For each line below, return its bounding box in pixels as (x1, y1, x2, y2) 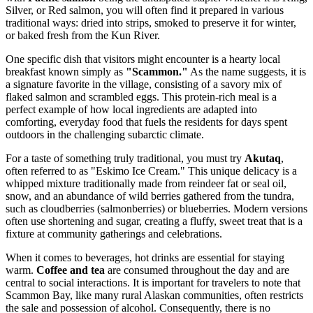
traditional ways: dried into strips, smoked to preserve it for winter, (6, 16, 296, 29)
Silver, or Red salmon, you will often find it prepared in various (6, 3, 284, 16)
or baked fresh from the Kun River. (6, 29, 160, 41)
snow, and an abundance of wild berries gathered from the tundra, (6, 189, 294, 202)
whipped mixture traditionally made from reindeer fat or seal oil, (6, 177, 286, 189)
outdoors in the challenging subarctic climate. (6, 128, 204, 140)
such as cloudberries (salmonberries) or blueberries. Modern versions (6, 202, 307, 214)
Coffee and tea (36, 263, 105, 276)
